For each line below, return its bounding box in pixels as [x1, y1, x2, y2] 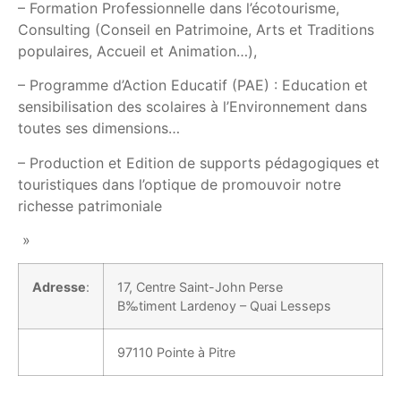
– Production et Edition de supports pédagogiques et [18, 153, 380, 172]
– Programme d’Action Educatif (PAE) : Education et [18, 76, 368, 95]
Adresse [32, 279, 86, 295]
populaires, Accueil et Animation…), [18, 41, 257, 60]
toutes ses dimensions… [18, 119, 180, 138]
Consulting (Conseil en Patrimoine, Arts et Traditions [18, 20, 374, 38]
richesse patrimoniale [18, 196, 162, 215]
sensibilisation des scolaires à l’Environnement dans [18, 98, 367, 116]
